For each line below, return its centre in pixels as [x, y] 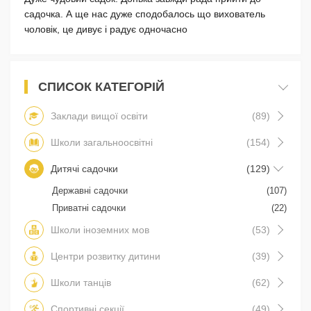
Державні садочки [90, 190]
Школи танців [81, 282]
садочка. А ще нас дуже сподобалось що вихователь [145, 14]
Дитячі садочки [84, 168]
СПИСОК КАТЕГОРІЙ [101, 86]
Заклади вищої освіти [99, 116]
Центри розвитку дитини [106, 256]
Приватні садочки [89, 208]
